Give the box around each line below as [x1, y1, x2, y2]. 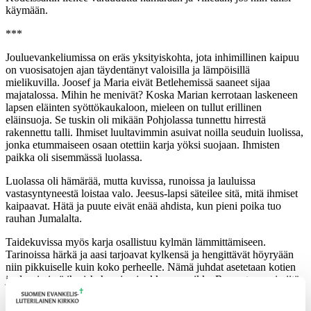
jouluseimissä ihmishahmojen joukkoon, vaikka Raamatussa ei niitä [6, 274, 299, 285]
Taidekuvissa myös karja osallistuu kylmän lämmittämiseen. [6, 236, 266, 248]
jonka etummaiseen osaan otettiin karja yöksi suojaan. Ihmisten [6, 139, 280, 151]
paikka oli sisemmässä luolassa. [6, 151, 142, 163]
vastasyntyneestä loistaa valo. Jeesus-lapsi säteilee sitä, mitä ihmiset [6, 187, 298, 199]
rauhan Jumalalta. [6, 212, 82, 224]
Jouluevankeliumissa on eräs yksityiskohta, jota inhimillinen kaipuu [6, 51, 299, 63]
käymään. [6, 4, 48, 16]
